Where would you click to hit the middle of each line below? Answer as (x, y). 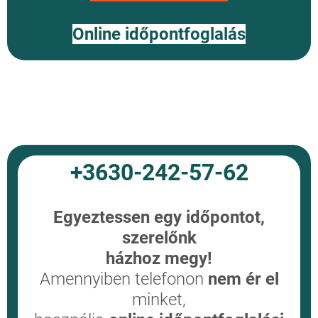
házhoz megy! (159, 259)
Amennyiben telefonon (124, 279)
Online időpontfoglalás (159, 34)
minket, (159, 300)
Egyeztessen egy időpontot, (159, 218)
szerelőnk (159, 238)
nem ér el (243, 279)
